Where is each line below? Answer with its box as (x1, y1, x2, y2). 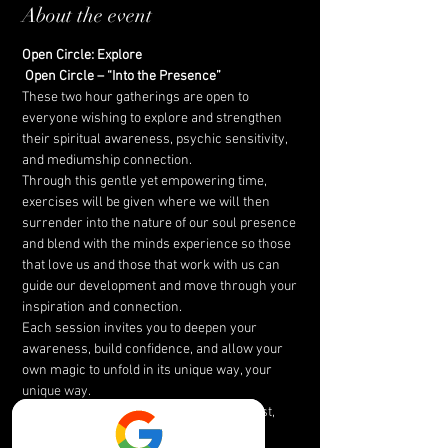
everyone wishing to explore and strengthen (22, 110, 285, 127)
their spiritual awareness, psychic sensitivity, (22, 131, 290, 148)
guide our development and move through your (22, 278, 300, 295)
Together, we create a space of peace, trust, (22, 404, 278, 421)
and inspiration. (22, 425, 113, 442)
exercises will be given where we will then (22, 194, 273, 211)
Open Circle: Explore (22, 47, 142, 64)
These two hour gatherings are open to (22, 89, 252, 106)
